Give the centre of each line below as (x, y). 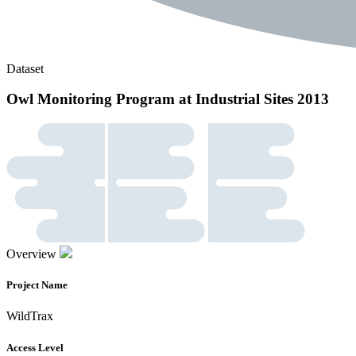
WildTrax (30, 316)
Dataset (25, 68)
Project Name (37, 285)
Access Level (35, 347)
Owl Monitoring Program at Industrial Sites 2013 (168, 99)
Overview (31, 254)
